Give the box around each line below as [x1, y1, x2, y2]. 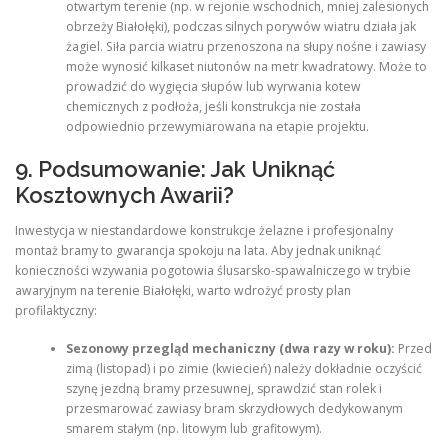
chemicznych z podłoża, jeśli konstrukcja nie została [65, 98, 361, 116]
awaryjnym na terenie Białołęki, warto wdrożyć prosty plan [15, 281, 351, 299]
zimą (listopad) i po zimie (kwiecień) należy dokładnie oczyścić [65, 360, 422, 378]
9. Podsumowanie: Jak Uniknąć [15, 155, 335, 182]
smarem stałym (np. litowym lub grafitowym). [65, 420, 322, 438]
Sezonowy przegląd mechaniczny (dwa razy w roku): [65, 340, 395, 358]
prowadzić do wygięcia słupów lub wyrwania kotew [65, 78, 361, 96]
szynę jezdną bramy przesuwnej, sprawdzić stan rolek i [65, 380, 382, 398]
